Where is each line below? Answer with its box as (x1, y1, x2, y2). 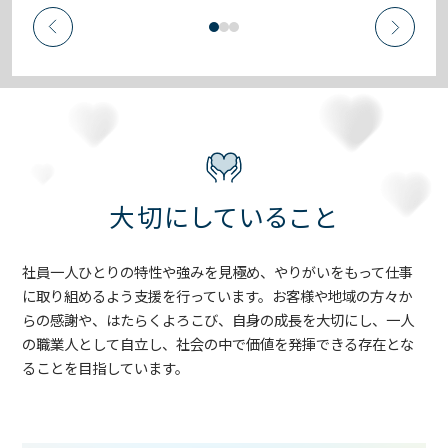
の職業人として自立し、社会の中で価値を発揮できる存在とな (22, 333, 415, 355)
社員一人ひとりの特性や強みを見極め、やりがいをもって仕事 (22, 261, 414, 283)
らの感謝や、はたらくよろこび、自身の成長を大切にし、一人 (22, 309, 415, 331)
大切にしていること (109, 198, 339, 235)
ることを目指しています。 (22, 357, 190, 379)
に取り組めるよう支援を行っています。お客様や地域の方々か (22, 285, 413, 307)
